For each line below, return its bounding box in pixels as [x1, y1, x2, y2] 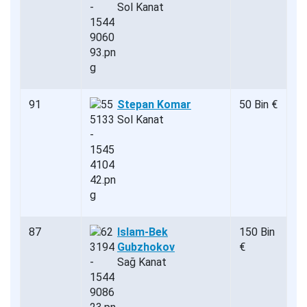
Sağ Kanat [117, 255, 167, 269]
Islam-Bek [117, 225, 168, 238]
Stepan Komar [117, 97, 191, 111]
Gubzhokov [117, 240, 175, 254]
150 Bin [239, 225, 275, 238]
